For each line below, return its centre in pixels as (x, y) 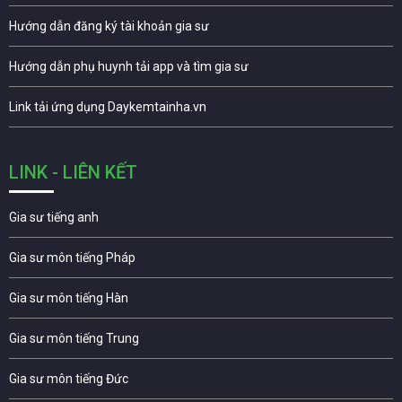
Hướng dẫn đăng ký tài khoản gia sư (109, 26)
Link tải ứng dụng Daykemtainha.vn (108, 107)
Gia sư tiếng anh (54, 217)
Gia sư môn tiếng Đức (69, 379)
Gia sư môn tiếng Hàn (69, 298)
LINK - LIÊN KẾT (73, 172)
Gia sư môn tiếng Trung (74, 338)
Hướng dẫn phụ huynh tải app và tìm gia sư (129, 66)
